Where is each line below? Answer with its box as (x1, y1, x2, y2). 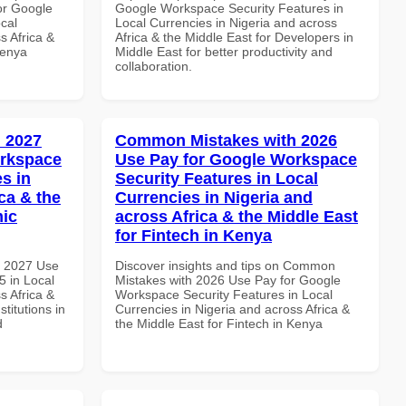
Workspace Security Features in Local (115, 286, 333, 302)
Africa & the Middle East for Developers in (115, 29, 353, 44)
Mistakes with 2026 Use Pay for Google (115, 272, 341, 287)
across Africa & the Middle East (115, 207, 358, 226)
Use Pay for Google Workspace (115, 150, 357, 169)
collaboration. (115, 58, 192, 73)
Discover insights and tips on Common (115, 257, 335, 273)
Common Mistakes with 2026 (115, 130, 337, 150)
